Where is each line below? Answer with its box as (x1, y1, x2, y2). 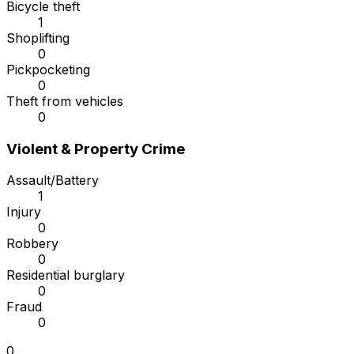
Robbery (6, 235, 58, 252)
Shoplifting (6, 30, 70, 47)
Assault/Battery (6, 172, 99, 189)
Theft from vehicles (6, 93, 123, 110)
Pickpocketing (6, 62, 90, 78)
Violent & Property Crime (6, 139, 185, 158)
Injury (6, 204, 41, 220)
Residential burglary (6, 267, 125, 284)
